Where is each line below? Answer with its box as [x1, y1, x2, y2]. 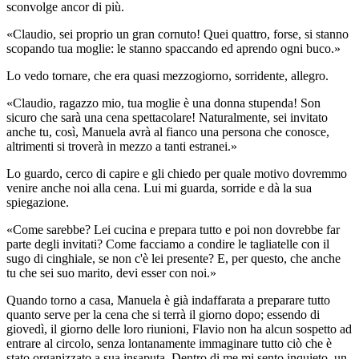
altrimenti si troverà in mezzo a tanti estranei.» [6, 139, 237, 153]
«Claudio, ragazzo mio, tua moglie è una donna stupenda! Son [6, 95, 321, 110]
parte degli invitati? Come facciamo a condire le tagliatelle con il [6, 236, 329, 251]
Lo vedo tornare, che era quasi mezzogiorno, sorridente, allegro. [6, 68, 329, 83]
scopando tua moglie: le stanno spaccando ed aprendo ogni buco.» [6, 41, 341, 55]
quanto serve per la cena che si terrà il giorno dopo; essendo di [6, 307, 320, 321]
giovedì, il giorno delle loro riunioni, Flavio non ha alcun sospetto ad [6, 321, 352, 336]
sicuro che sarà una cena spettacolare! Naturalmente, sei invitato [6, 110, 328, 124]
